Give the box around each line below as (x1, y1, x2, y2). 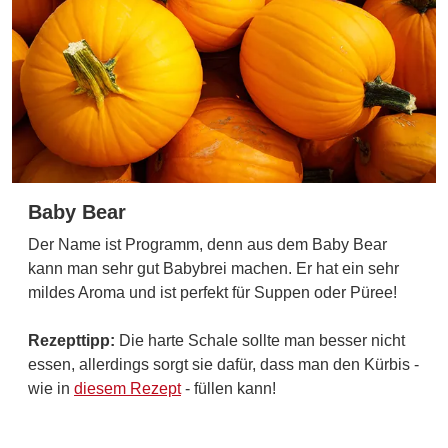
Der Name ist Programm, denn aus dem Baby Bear (28, 235, 387, 253)
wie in (28, 379, 74, 397)
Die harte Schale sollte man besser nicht (119, 331, 405, 349)
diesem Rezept (74, 379, 181, 397)
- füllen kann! (181, 379, 276, 397)
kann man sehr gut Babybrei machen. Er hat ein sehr (28, 259, 399, 277)
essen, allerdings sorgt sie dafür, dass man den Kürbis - (28, 355, 419, 373)
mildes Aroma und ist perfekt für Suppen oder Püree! (28, 283, 401, 301)
